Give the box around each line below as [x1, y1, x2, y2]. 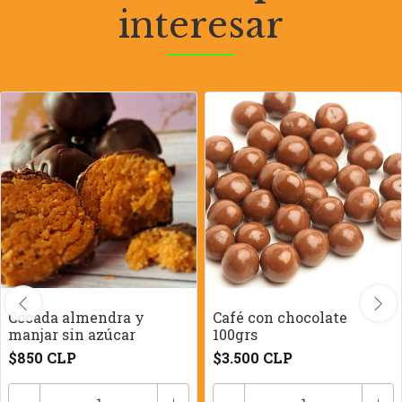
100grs [213, 325, 258, 344]
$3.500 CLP [213, 348, 293, 367]
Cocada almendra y [8, 308, 144, 327]
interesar [118, 3, 284, 48]
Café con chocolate [213, 308, 347, 327]
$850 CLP [8, 348, 76, 367]
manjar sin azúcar [8, 325, 135, 344]
